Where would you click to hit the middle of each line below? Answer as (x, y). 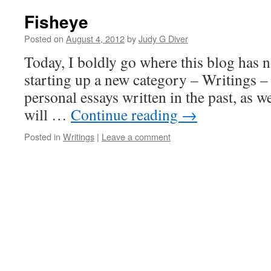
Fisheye (56, 21)
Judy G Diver (163, 38)
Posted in (42, 136)
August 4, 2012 (95, 38)
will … (47, 114)
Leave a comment (136, 136)
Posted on (44, 38)
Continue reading (126, 114)
